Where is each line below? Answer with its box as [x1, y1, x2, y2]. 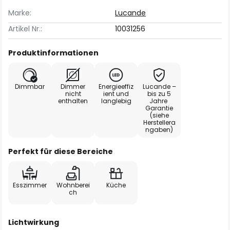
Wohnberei [56, 181, 90, 189]
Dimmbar [15, 82, 45, 91]
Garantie [145, 104, 173, 112]
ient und [103, 89, 129, 98]
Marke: [8, 8, 31, 18]
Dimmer [61, 82, 85, 91]
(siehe [149, 111, 169, 120]
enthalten [58, 97, 88, 105]
